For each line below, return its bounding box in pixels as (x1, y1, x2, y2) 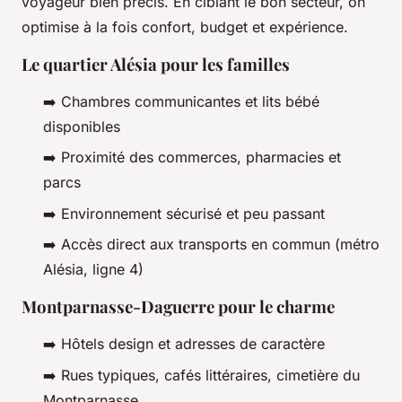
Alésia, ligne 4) (43, 260, 144, 279)
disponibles (43, 118, 120, 136)
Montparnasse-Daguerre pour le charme (22, 295, 335, 319)
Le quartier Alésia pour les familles (22, 53, 290, 76)
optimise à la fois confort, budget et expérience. (22, 18, 348, 37)
